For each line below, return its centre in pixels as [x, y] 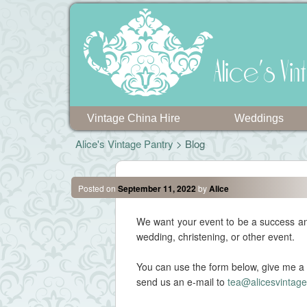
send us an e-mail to [182, 282]
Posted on [98, 188]
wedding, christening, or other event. [215, 236]
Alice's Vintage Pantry [124, 144]
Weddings [259, 118]
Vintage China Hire [133, 118]
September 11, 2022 [157, 188]
